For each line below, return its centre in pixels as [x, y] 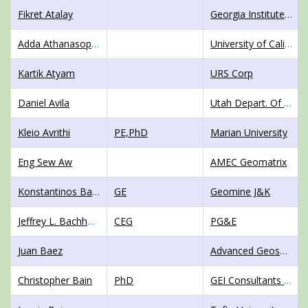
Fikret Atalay [45, 14]
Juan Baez [40, 251]
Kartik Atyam [46, 73]
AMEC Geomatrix [249, 162]
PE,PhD [131, 132]
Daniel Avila [44, 103]
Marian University [249, 132]
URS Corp [232, 73]
